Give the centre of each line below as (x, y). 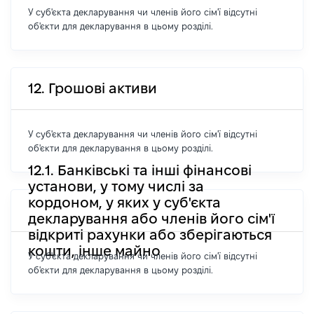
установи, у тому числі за (116, 186)
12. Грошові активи (93, 88)
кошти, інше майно (94, 251)
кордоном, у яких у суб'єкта (124, 202)
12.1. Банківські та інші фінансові (140, 170)
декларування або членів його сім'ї (151, 218)
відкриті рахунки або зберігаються (150, 234)
